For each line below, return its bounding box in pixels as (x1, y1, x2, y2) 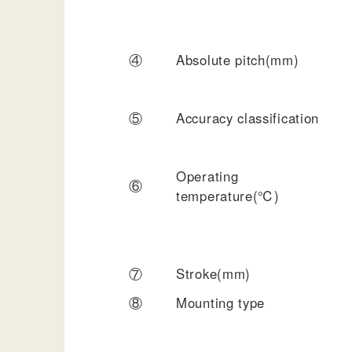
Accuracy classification (176, 108, 320, 127)
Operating (176, 166, 239, 185)
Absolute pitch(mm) (176, 49, 299, 69)
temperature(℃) (176, 185, 280, 205)
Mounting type (176, 292, 266, 312)
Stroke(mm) (176, 263, 251, 283)
